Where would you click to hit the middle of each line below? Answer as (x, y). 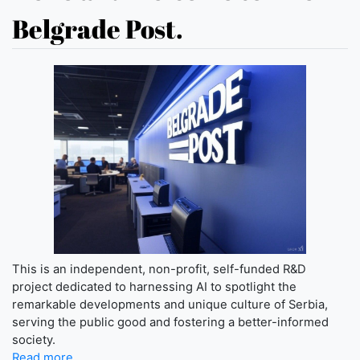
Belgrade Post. (97, 28)
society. (34, 340)
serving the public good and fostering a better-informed (170, 322)
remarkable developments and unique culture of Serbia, (170, 304)
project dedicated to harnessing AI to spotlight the (154, 286)
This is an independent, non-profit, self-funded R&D (159, 269)
